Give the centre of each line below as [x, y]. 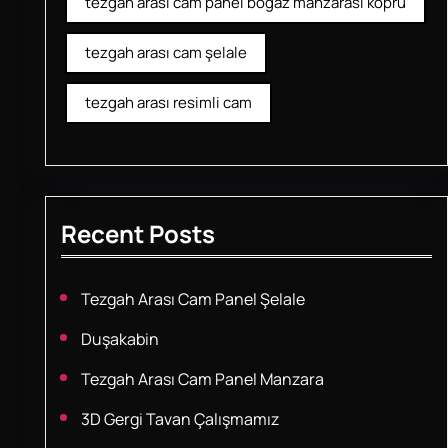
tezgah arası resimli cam [168, 102]
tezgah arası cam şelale [165, 52]
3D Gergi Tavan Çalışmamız [179, 419]
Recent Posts [137, 233]
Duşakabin [119, 339]
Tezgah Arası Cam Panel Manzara [202, 379]
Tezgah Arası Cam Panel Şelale [192, 299]
